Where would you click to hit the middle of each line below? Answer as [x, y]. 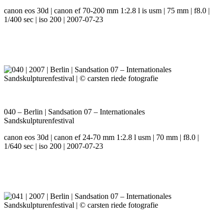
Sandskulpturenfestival [39, 121]
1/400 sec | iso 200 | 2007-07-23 [54, 20]
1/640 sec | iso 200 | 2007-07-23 [54, 146]
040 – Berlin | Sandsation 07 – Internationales [74, 112]
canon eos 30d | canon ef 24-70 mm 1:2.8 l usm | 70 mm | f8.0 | [101, 137]
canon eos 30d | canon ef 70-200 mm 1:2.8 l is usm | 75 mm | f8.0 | [107, 11]
